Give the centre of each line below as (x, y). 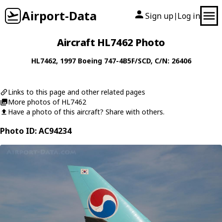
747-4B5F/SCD (127, 61)
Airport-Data (59, 16)
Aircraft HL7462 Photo (111, 42)
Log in (189, 16)
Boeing (90, 61)
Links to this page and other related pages (77, 92)
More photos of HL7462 (47, 102)
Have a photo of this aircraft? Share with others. (86, 112)
